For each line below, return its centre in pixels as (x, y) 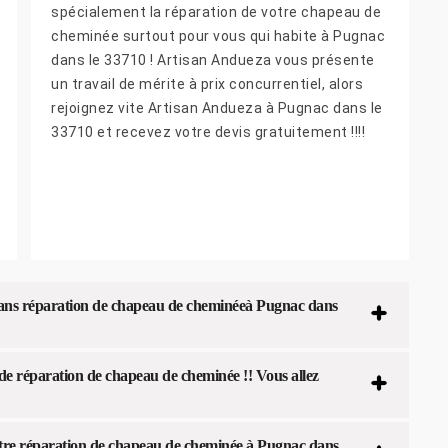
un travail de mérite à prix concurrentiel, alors (207, 84)
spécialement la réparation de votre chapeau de (216, 12)
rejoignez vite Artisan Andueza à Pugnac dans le (217, 108)
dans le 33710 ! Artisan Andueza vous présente (213, 60)
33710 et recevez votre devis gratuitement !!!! (208, 132)
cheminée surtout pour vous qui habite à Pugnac (218, 36)
